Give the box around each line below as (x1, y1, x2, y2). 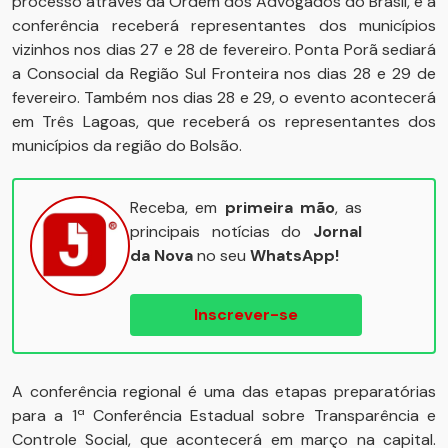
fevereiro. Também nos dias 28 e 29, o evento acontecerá (12, 87, 436, 108)
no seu (193, 245, 250, 266)
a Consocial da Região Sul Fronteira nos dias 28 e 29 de (12, 63, 436, 84)
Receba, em (130, 197, 225, 218)
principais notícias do (130, 221, 313, 242)
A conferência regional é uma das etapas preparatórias (12, 381, 436, 402)
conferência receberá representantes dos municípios (12, 15, 436, 36)
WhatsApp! (250, 245, 339, 266)
